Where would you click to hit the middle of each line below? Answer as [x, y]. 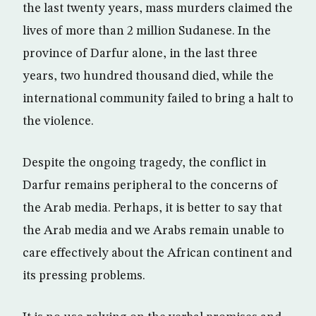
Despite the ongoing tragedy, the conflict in [145, 163]
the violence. [58, 121]
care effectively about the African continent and [157, 253]
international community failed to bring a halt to [158, 99]
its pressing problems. [84, 276]
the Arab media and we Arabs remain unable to [153, 231]
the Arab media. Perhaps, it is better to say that [152, 208]
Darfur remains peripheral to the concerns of [150, 186]
